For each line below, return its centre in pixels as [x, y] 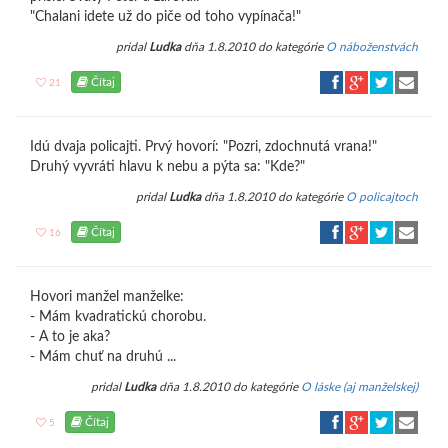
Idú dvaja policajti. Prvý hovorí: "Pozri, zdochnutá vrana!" [203, 147]
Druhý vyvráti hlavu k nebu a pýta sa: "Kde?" [167, 167]
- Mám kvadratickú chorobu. [118, 317]
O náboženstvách [372, 47]
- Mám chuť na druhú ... [103, 357]
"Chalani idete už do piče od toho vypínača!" [165, 17]
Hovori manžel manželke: [107, 297]
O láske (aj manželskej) [359, 387]
